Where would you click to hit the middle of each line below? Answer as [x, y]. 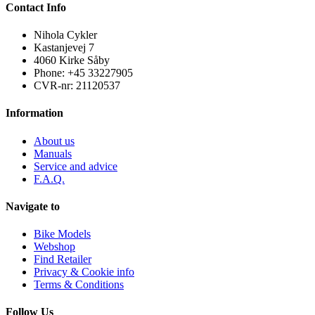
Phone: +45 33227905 [83, 73]
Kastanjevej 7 [64, 48]
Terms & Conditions [79, 285]
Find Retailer [63, 259]
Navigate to [33, 206]
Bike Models [62, 234]
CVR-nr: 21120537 [77, 86]
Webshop [54, 247]
